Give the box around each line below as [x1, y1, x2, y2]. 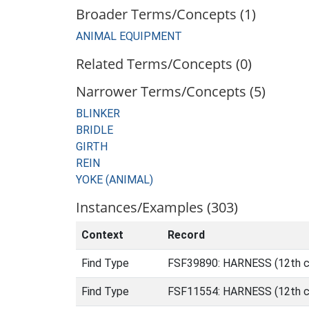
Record [168, 228, 205, 241]
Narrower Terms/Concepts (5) [76, 82, 266, 101]
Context [81, 228, 123, 241]
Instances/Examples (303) [76, 198, 238, 217]
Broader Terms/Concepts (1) [76, 5, 256, 23]
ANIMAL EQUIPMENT [76, 30, 182, 43]
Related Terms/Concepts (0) [76, 54, 252, 73]
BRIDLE [76, 123, 113, 137]
